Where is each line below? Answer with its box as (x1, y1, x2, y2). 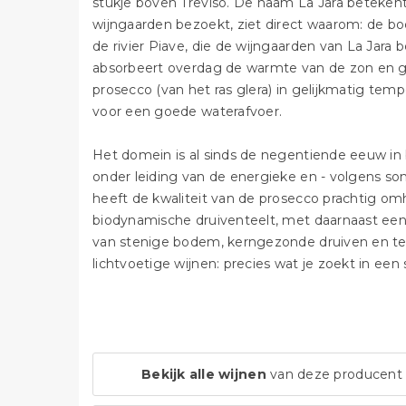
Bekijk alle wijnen (141, 366, 266, 382)
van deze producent (266, 366, 402, 382)
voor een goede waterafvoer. (92, 103, 283, 120)
